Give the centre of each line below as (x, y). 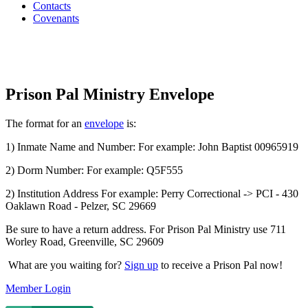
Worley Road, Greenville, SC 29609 (85, 241)
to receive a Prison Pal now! (220, 265)
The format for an (45, 123)
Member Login (38, 288)
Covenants (56, 18)
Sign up (141, 265)
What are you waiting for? (65, 265)
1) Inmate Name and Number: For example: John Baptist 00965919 (152, 146)
